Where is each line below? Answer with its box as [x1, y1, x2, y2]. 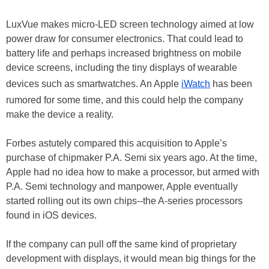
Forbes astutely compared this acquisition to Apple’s [6, 138, 227, 149]
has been [210, 79, 252, 89]
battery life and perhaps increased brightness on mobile [6, 48, 241, 59]
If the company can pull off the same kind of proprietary [6, 239, 237, 250]
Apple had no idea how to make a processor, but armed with [6, 167, 259, 178]
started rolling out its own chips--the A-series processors [6, 196, 243, 207]
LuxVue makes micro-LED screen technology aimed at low [6, 19, 254, 30]
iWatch [181, 79, 210, 89]
